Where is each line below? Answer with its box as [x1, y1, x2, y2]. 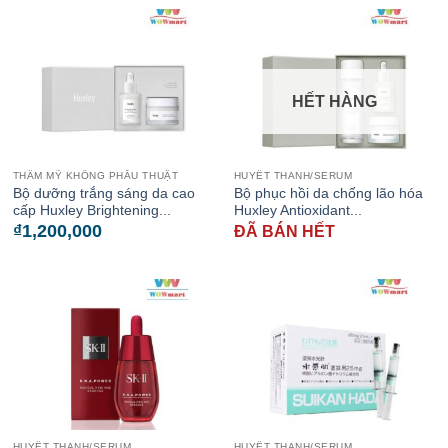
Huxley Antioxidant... [233, 202, 362, 218]
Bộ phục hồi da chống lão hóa [233, 185, 423, 201]
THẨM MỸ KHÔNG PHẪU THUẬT [12, 170, 179, 182]
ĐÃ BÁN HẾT [233, 223, 335, 241]
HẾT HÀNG [292, 93, 377, 111]
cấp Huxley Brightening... [12, 202, 171, 218]
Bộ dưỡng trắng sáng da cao [12, 185, 195, 201]
